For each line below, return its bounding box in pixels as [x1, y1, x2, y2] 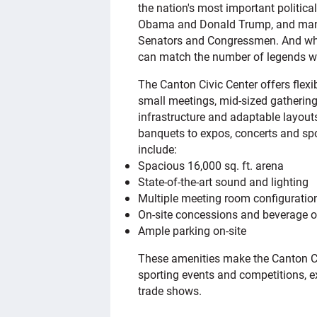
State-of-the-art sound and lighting [138, 173, 309, 189]
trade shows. [138, 282, 202, 298]
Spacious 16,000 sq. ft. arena [138, 157, 284, 173]
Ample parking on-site [138, 222, 247, 238]
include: [138, 141, 178, 156]
